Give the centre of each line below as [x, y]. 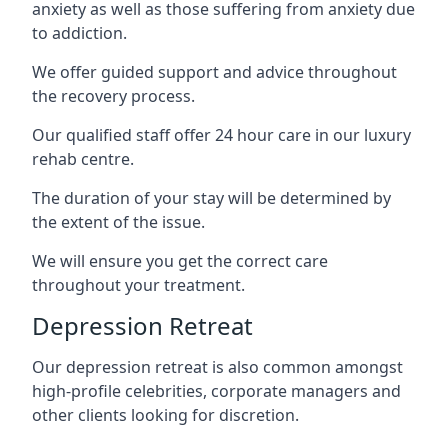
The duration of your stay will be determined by [211, 197]
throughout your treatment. [138, 284]
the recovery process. [113, 95]
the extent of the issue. [118, 221]
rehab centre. [83, 158]
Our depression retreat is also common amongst [217, 366]
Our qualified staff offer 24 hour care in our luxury [221, 134]
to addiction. [79, 32]
